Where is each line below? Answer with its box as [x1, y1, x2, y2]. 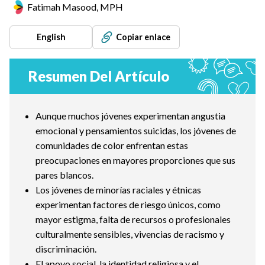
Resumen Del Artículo [28, 67, 169, 85]
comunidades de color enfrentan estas [35, 140, 188, 151]
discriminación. [35, 243, 96, 254]
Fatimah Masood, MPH [27, 1, 123, 12]
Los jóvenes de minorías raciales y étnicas [35, 184, 201, 195]
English [36, 32, 66, 43]
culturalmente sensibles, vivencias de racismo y [35, 228, 224, 240]
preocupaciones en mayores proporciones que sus [35, 154, 235, 166]
